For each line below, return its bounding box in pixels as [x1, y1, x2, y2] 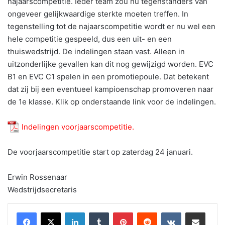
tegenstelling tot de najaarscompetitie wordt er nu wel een [8, 22, 215, 32]
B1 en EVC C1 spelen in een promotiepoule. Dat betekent [8, 72, 209, 82]
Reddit [157, 208, 177, 216]
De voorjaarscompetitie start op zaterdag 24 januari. [8, 147, 193, 157]
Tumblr [108, 208, 130, 216]
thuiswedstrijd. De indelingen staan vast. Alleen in [8, 47, 185, 57]
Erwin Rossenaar [8, 172, 67, 182]
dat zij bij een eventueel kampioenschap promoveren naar [8, 84, 213, 94]
